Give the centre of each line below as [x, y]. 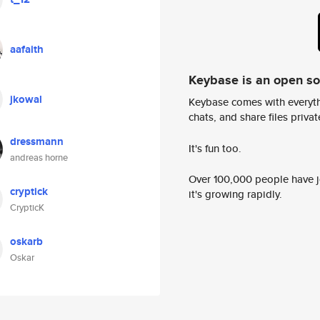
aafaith [27, 49]
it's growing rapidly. [235, 194]
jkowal [26, 99]
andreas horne [39, 157]
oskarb [26, 241]
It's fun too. [215, 148]
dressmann [37, 141]
